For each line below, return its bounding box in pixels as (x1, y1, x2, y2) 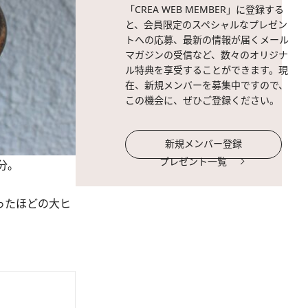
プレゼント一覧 (159, 155, 227, 168)
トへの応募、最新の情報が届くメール (125, 33, 289, 46)
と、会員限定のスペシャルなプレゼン (125, 18, 287, 31)
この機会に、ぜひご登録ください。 (125, 93, 279, 107)
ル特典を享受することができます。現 (125, 63, 288, 76)
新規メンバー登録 (165, 137, 242, 150)
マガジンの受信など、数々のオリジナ (125, 48, 288, 61)
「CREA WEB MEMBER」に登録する (125, 3, 284, 16)
